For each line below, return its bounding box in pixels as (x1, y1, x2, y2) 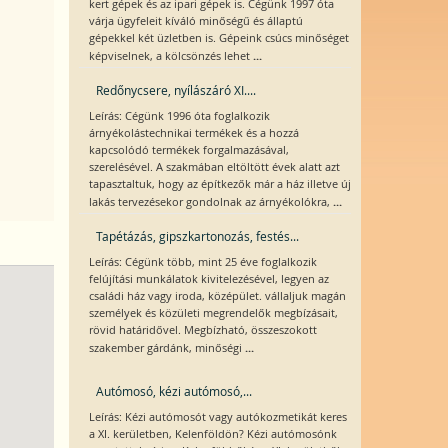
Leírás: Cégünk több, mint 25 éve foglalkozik (88, 255, 317, 269)
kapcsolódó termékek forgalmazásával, (88, 143, 289, 157)
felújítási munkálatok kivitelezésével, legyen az (88, 272, 329, 286)
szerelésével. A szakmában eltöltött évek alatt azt (88, 160, 340, 174)
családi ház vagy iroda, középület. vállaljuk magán (88, 289, 346, 303)
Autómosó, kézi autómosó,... (95, 383, 252, 399)
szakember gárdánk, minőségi (88, 341, 245, 355)
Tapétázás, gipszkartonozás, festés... (95, 228, 299, 244)
